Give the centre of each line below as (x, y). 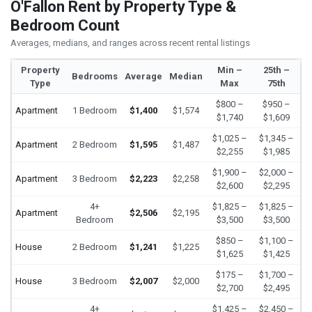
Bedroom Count (65, 25)
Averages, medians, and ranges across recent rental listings (130, 43)
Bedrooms (95, 76)
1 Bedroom (95, 110)
